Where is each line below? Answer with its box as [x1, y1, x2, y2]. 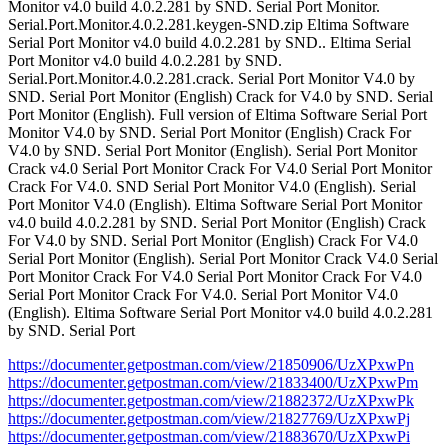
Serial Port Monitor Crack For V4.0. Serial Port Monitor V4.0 [8, 286, 398, 304]
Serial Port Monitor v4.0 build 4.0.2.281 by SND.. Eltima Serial [8, 34, 411, 52]
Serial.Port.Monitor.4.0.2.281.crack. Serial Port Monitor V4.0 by [8, 70, 415, 88]
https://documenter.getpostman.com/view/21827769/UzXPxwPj [8, 410, 410, 428]
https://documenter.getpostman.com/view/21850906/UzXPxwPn [8, 356, 414, 374]
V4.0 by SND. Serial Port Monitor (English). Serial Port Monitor [8, 142, 417, 160]
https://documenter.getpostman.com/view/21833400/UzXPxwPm [8, 374, 418, 392]
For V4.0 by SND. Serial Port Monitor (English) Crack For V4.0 [8, 232, 418, 250]
